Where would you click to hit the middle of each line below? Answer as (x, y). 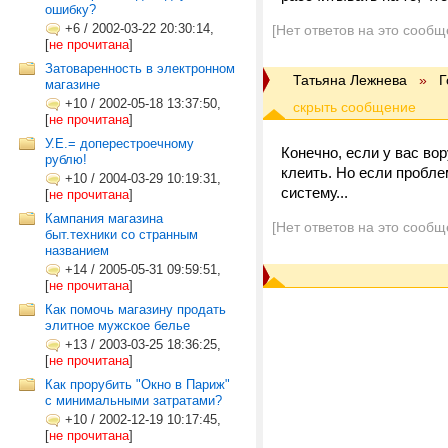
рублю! (66, 159)
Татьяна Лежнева (350, 80)
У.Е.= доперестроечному (119, 143)
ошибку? (70, 9)
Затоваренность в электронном (140, 68)
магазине (72, 84)
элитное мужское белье (117, 325)
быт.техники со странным (121, 234)
